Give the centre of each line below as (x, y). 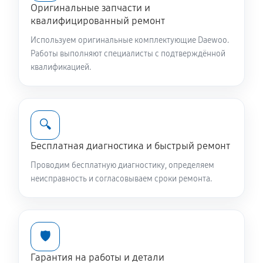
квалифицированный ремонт (98, 21)
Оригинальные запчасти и (90, 8)
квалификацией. (61, 67)
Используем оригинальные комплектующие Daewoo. (130, 40)
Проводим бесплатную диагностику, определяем (122, 165)
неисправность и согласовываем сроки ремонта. (121, 179)
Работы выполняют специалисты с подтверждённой (128, 54)
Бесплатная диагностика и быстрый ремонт (130, 146)
